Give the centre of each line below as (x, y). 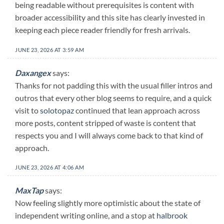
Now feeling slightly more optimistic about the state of (108, 203)
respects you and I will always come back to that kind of (109, 135)
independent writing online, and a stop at (86, 215)
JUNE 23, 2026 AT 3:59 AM (50, 50)
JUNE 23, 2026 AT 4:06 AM (50, 167)
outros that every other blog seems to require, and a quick (113, 97)
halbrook (172, 215)
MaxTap (29, 190)
